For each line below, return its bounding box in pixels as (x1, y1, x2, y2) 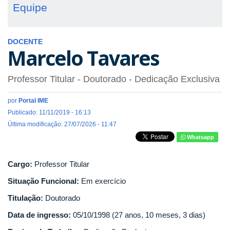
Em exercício (81, 177, 126, 186)
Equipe (13, 2, 47, 13)
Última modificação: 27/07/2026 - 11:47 (8, 121, 117, 128)
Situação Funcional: (8, 177, 81, 186)
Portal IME (18, 97, 48, 105)
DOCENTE (8, 38, 43, 46)
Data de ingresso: (8, 210, 73, 220)
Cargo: (8, 160, 34, 169)
